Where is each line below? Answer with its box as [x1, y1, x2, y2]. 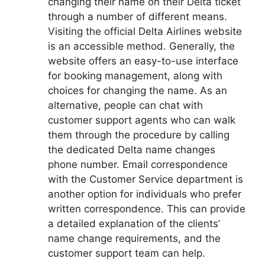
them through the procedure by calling [48, 128, 230, 141]
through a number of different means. [48, 10, 227, 22]
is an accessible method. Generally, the [48, 40, 235, 52]
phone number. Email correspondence [48, 158, 228, 170]
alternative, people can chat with [48, 99, 203, 111]
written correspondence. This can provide [48, 202, 245, 215]
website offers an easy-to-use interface [48, 54, 238, 67]
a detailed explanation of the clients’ [48, 217, 220, 230]
